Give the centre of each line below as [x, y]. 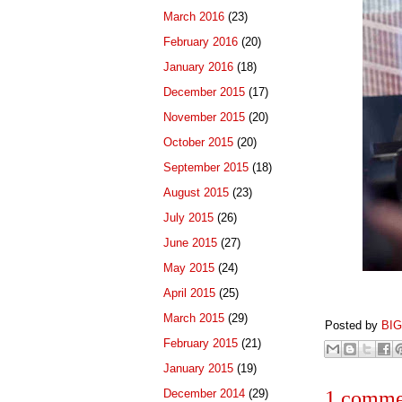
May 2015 [189, 268]
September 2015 [206, 168]
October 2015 [198, 143]
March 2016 [194, 17]
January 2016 [198, 67]
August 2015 [196, 193]
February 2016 [201, 42]
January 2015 [198, 369]
